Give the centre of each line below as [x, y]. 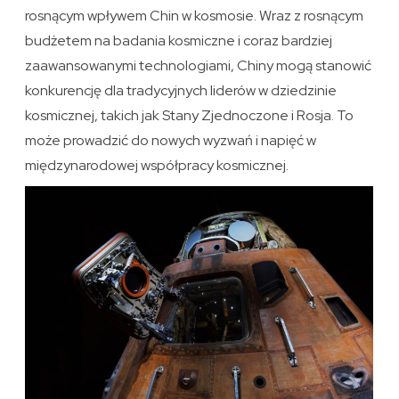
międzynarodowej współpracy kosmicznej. [157, 166]
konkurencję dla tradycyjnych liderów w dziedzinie [181, 91]
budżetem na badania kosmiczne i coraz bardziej [179, 41]
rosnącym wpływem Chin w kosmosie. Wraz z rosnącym [195, 16]
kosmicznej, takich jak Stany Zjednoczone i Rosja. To [190, 116]
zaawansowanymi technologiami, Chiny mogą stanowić [199, 66]
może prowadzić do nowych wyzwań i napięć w [171, 141]
